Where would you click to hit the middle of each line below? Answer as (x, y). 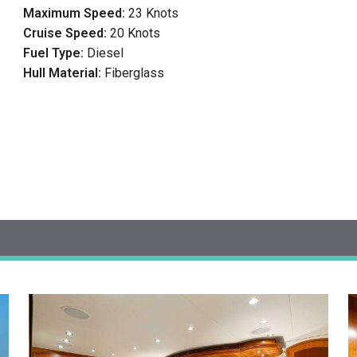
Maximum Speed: (76, 14)
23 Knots (154, 14)
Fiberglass (135, 73)
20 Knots (135, 33)
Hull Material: (64, 73)
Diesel (106, 53)
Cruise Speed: (67, 33)
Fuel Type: (55, 53)
